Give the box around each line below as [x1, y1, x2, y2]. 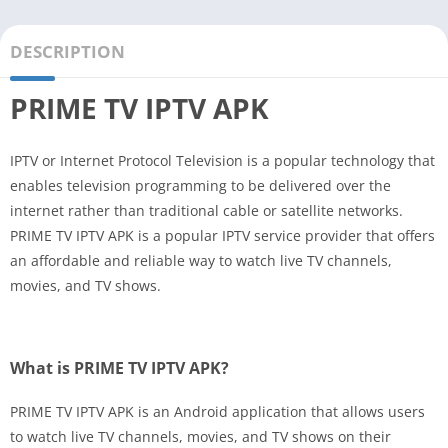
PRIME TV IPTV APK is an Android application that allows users [10, 401, 425, 421]
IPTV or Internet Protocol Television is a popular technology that [10, 150, 435, 170]
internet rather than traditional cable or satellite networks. [10, 200, 403, 220]
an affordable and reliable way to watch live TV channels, [10, 250, 392, 270]
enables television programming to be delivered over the [10, 175, 391, 195]
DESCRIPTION [10, 39, 125, 63]
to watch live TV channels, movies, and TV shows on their [10, 426, 391, 446]
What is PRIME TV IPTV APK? [10, 356, 229, 379]
